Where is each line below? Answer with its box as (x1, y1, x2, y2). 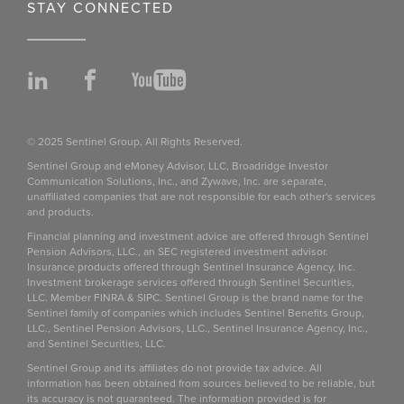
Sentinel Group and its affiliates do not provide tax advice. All (27, 362, 322, 375)
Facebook (100, 69, 196, 96)
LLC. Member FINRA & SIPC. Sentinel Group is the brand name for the (27, 291, 363, 305)
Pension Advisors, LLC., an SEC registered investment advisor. (27, 245, 328, 259)
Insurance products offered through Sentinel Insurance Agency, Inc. (27, 261, 355, 274)
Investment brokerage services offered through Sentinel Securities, (27, 276, 354, 289)
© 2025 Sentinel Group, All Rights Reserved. (27, 135, 243, 149)
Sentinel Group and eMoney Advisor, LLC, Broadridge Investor (27, 160, 328, 173)
